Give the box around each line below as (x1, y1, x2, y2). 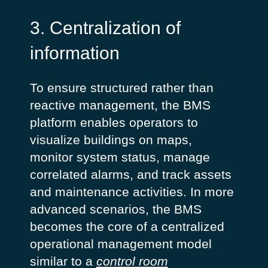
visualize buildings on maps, (29, 133, 192, 147)
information (29, 42, 120, 63)
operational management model (29, 237, 212, 251)
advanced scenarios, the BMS (29, 202, 202, 217)
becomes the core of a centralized (29, 220, 224, 234)
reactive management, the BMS (29, 98, 211, 112)
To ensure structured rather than (29, 81, 214, 95)
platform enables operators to (29, 115, 198, 130)
